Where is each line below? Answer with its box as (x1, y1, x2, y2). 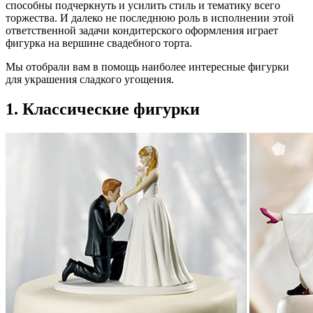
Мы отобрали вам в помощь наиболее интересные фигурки (6, 61, 289, 73)
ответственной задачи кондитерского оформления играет (6, 24, 278, 37)
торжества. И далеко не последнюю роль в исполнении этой (6, 12, 294, 24)
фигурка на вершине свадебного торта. (6, 37, 192, 50)
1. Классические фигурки (6, 100, 200, 119)
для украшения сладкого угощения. (6, 73, 174, 86)
